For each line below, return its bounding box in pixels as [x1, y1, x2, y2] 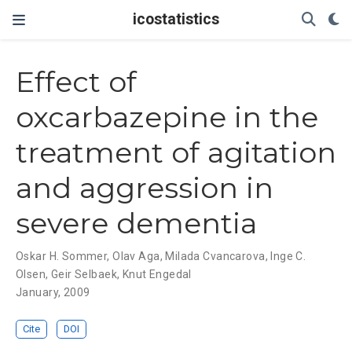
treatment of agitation [16, 135, 336, 170]
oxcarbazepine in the [16, 100, 318, 135]
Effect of [16, 64, 137, 100]
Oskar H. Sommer [16, 250, 108, 263]
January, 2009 [16, 286, 90, 299]
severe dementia [16, 206, 257, 241]
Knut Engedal [122, 268, 192, 281]
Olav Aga [112, 250, 160, 263]
